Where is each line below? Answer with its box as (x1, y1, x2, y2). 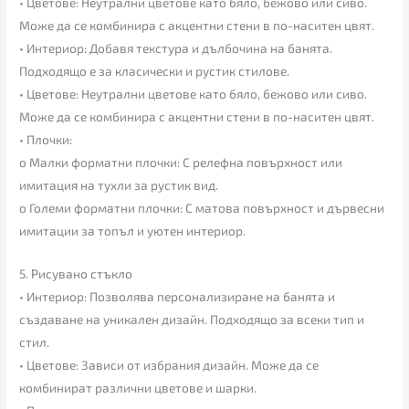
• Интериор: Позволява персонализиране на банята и (19, 288, 336, 305)
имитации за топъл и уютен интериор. (19, 223, 246, 239)
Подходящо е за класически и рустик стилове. (19, 63, 290, 79)
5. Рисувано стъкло (19, 266, 133, 282)
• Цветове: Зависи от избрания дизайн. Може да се (19, 357, 320, 373)
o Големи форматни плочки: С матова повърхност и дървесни (19, 200, 385, 216)
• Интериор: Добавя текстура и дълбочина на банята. (19, 40, 333, 57)
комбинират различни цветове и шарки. (19, 380, 257, 396)
